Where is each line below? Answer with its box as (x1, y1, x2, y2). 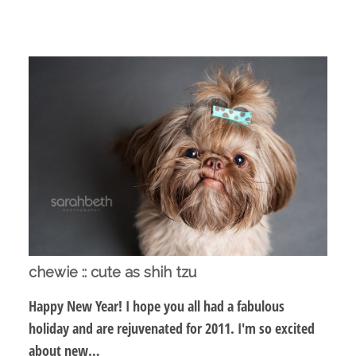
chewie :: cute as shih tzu (28, 264, 196, 281)
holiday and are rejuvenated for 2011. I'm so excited (28, 319, 315, 339)
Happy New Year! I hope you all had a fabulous (28, 296, 284, 316)
